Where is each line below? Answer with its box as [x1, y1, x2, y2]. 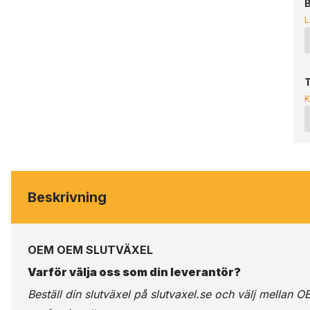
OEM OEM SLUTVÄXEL [28, 243, 153, 257]
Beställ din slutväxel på [28, 287, 150, 301]
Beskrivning [28, 189, 107, 206]
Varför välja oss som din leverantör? [28, 265, 241, 279]
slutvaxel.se [150, 287, 211, 301]
